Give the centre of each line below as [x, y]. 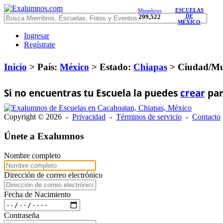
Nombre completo [32, 155]
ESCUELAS [189, 10]
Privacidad [89, 116]
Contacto [206, 116]
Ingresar [37, 36]
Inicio [15, 67]
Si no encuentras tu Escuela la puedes [92, 93]
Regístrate [40, 45]
